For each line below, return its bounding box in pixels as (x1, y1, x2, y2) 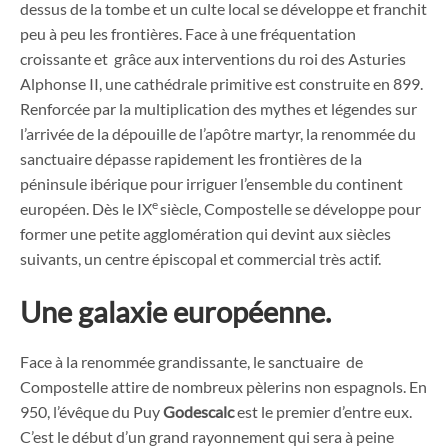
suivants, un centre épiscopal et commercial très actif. (20, 248, 381, 268)
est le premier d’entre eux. (237, 401, 412, 421)
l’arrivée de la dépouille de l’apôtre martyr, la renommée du (20, 123, 416, 143)
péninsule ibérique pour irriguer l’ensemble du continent (20, 173, 403, 193)
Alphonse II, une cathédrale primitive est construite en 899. (20, 73, 423, 93)
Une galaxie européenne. (20, 294, 331, 330)
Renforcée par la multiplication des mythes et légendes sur (20, 98, 417, 118)
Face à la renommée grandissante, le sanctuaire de (20, 351, 363, 371)
